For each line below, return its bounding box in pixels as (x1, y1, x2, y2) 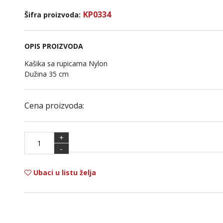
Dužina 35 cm (24, 69, 69, 79)
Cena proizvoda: (24, 100, 84, 111)
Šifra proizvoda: (24, 10, 81, 19)
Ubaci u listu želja (31, 167, 96, 177)
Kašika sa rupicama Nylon (24, 59, 108, 68)
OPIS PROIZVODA (24, 41, 83, 51)
